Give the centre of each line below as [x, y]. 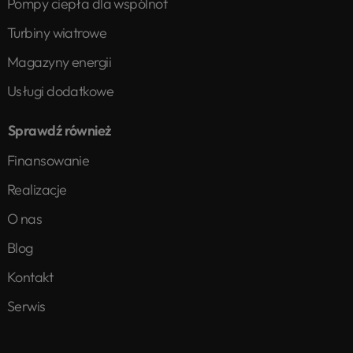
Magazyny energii [59, 62]
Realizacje [37, 190]
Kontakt [30, 277]
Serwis [26, 307]
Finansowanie [48, 161]
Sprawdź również [59, 131]
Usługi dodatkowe [61, 91]
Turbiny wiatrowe [57, 33]
